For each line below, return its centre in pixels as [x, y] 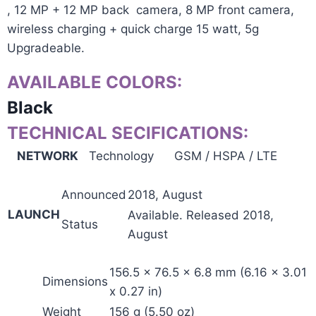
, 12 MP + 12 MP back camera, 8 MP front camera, [151, 10]
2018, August [165, 194]
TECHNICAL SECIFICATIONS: [128, 133]
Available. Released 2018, [201, 215]
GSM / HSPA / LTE [226, 156]
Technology [121, 156]
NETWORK [48, 156]
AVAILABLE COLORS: [95, 83]
